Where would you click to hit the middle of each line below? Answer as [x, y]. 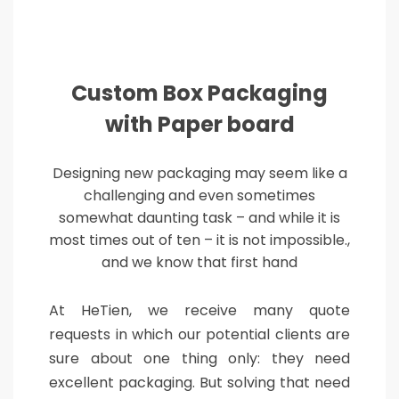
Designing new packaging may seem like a [199, 173]
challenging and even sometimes [199, 195]
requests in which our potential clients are [199, 334]
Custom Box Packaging [199, 93]
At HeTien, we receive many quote [199, 310]
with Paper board [199, 124]
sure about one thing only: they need [199, 358]
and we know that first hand [199, 262]
